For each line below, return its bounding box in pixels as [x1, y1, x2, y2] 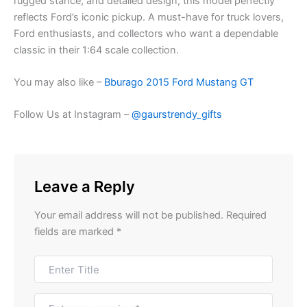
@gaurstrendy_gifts [132, 108, 222, 121]
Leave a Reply [34, 177, 135, 195]
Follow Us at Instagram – [14, 108, 132, 121]
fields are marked [34, 225, 116, 238]
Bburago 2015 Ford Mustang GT [101, 76, 254, 89]
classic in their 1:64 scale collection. [14, 43, 179, 56]
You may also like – [14, 76, 101, 89]
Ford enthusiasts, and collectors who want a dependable [14, 27, 278, 40]
